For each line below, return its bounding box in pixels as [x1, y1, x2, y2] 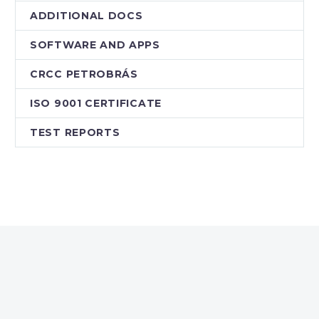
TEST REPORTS [30, 126, 120, 140]
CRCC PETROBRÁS [30, 68, 138, 81]
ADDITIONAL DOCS [30, 9, 143, 23]
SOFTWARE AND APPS [30, 38, 160, 52]
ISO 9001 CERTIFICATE [30, 97, 162, 110]
